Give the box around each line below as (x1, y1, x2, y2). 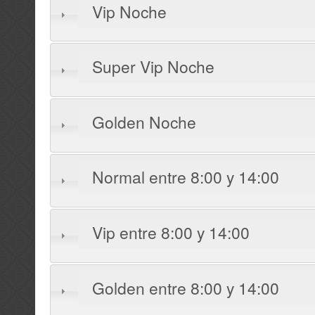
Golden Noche (91, 110, 196, 134)
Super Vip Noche (91, 55, 214, 79)
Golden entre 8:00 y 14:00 (91, 276, 279, 300)
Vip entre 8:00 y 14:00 (91, 220, 250, 244)
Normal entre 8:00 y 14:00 (91, 165, 279, 189)
